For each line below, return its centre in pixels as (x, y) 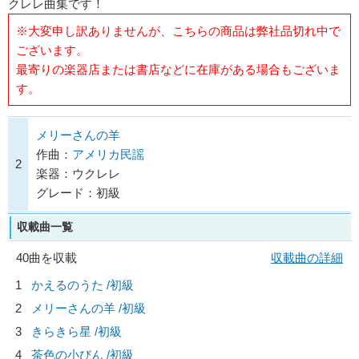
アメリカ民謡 (108, 154)
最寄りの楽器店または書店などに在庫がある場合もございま (178, 69)
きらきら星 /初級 (77, 331)
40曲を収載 (46, 258)
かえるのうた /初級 (83, 285)
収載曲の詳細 (307, 258)
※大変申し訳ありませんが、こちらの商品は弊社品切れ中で (178, 30)
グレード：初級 (78, 193)
